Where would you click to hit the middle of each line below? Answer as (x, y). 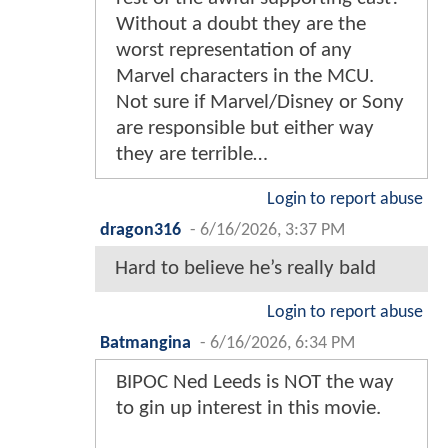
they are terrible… (192, 154)
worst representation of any (234, 50)
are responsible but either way (245, 128)
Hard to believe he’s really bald (245, 268)
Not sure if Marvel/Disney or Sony (260, 102)
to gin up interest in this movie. (248, 408)
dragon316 (140, 230)
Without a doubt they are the (241, 24)
